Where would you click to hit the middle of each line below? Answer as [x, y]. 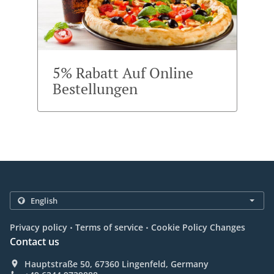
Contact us [35, 242]
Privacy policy [39, 228]
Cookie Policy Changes [198, 228]
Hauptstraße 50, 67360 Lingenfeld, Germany [117, 264]
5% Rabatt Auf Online [123, 73]
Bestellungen [95, 89]
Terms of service [109, 228]
